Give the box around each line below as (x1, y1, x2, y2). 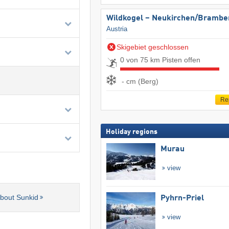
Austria (106, 25, 127, 33)
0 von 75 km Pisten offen (120, 56, 200, 64)
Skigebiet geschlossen (116, 43, 189, 52)
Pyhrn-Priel (160, 194, 204, 203)
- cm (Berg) (121, 77, 158, 85)
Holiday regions (105, 128, 157, 135)
